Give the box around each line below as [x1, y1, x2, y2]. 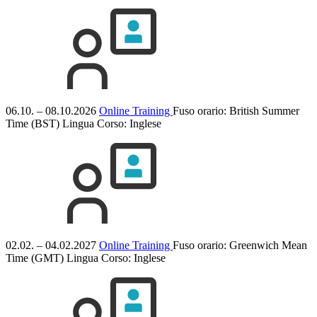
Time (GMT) [6, 251, 64, 264]
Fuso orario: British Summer [173, 104, 299, 117]
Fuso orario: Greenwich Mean [173, 238, 307, 251]
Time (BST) [6, 117, 59, 129]
